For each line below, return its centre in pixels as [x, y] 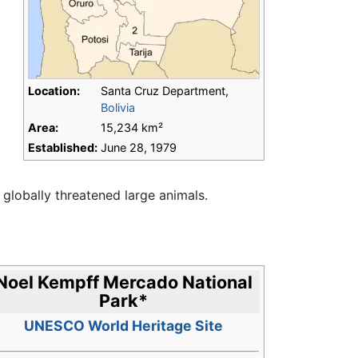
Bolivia [118, 108]
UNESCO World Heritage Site [123, 326]
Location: [54, 91]
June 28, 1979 [139, 148]
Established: [63, 148]
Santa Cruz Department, [165, 91]
